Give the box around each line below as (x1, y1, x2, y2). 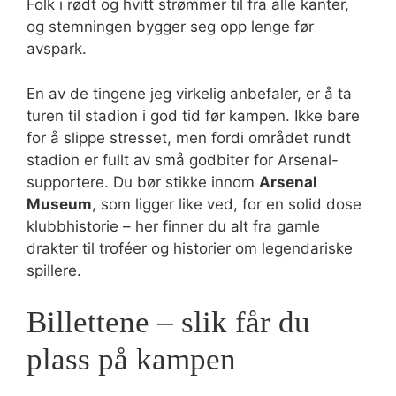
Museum (27, 194, 92, 213)
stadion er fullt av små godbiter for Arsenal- (27, 150, 339, 169)
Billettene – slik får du (27, 305, 310, 339)
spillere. (27, 261, 81, 279)
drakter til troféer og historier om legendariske (27, 239, 353, 257)
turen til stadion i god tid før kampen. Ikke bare (27, 106, 360, 125)
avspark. (27, 40, 87, 57)
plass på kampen (27, 342, 236, 377)
